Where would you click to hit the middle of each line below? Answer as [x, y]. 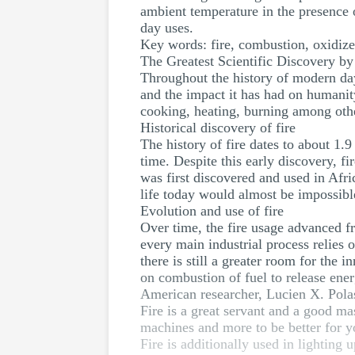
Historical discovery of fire [218, 128]
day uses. [167, 28]
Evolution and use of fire [212, 211]
